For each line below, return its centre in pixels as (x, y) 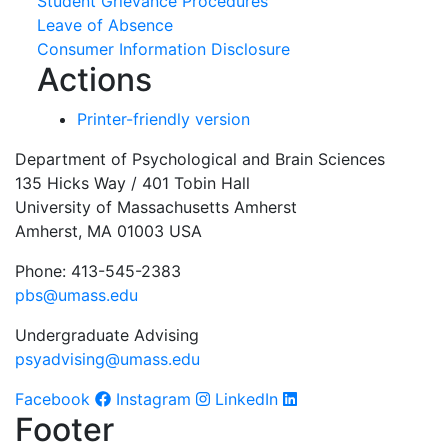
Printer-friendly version (163, 119)
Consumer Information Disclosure (163, 49)
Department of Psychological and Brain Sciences (200, 159)
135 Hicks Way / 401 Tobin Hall (132, 183)
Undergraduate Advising (107, 335)
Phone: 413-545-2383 (98, 271)
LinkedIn (246, 399)
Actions (94, 79)
